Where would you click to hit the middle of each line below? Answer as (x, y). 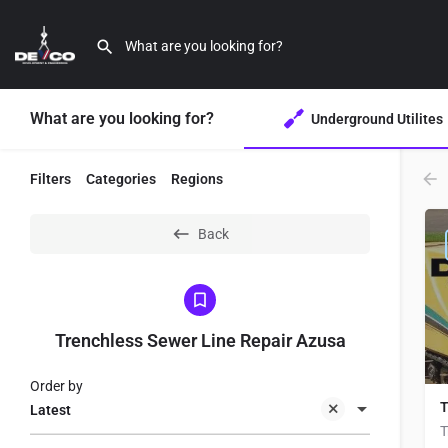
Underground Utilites (377, 118)
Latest (50, 410)
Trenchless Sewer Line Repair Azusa (200, 340)
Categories (121, 179)
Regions (197, 179)
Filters (50, 179)
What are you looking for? (122, 118)
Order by (56, 386)
